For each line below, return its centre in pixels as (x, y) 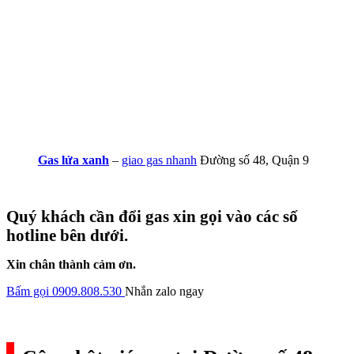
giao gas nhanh (159, 160)
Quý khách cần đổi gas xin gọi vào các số (152, 216)
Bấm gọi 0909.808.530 (64, 291)
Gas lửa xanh (73, 160)
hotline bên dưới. (67, 235)
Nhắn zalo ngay (164, 291)
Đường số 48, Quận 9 (253, 160)
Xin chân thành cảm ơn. (71, 264)
